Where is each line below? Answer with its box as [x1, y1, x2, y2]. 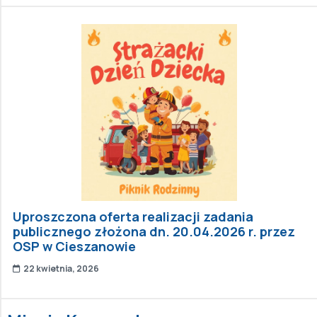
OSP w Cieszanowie [13, 237, 136, 255]
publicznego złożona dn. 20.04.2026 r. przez [13, 222, 295, 240]
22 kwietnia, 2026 [23, 262, 99, 275]
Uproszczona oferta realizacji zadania [13, 207, 253, 225]
